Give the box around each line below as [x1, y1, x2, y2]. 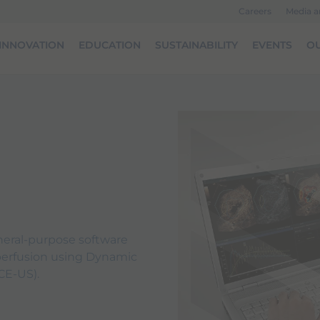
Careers [239, 6, 271, 16]
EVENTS [252, 39, 292, 51]
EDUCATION [79, 39, 141, 51]
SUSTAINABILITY [155, 39, 238, 51]
